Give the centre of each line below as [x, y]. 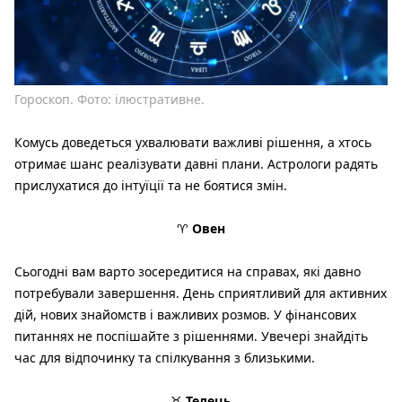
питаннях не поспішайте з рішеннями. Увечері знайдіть [191, 336]
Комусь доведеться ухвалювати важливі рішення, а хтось [193, 143]
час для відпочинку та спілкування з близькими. [165, 358]
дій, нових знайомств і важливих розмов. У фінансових [185, 315]
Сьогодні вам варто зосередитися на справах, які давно [188, 272]
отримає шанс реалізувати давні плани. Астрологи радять [196, 164]
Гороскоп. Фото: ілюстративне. [109, 100]
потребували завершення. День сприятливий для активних [201, 293]
